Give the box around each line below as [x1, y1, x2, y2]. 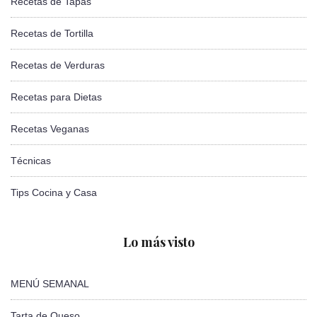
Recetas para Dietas [11, 91, 102, 103]
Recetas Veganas [11, 122, 89, 134]
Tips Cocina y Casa [11, 186, 97, 198]
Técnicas [11, 154, 51, 166]
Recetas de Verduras [11, 59, 105, 71]
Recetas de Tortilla [11, 27, 93, 39]
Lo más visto [122, 233, 195, 250]
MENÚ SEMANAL [11, 277, 89, 289]
